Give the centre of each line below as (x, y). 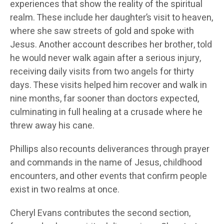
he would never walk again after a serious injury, (105, 58)
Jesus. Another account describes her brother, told (111, 44)
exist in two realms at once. (65, 189)
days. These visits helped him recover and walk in (108, 85)
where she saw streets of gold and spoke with (102, 31)
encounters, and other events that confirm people (108, 176)
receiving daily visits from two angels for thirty (102, 71)
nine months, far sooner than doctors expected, (104, 98)
